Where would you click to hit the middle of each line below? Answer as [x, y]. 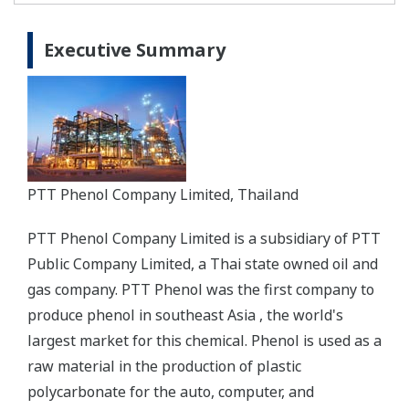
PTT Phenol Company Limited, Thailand [163, 194]
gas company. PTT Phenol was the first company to [201, 289]
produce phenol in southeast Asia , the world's [185, 315]
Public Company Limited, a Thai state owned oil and [203, 264]
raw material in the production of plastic [164, 366]
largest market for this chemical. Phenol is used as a [204, 341]
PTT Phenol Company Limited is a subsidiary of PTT [204, 238]
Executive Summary [135, 50]
